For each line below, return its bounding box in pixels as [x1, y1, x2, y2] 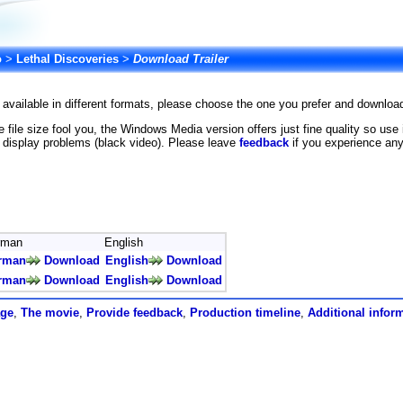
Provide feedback [86, 305, 184, 319]
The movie [21, 305, 80, 319]
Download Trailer [133, 52, 228, 66]
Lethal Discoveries [16, 52, 119, 66]
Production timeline [190, 305, 301, 319]
